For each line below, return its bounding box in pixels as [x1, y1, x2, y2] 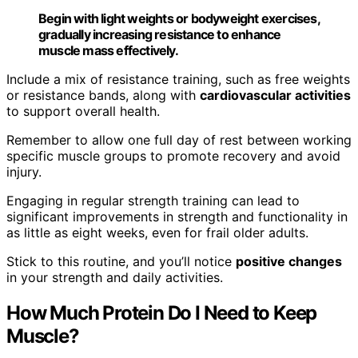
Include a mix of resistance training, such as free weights [6, 70, 350, 87]
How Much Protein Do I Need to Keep [6, 300, 317, 324]
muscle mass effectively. [38, 42, 178, 58]
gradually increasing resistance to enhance [38, 26, 281, 42]
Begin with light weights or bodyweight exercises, [38, 10, 320, 26]
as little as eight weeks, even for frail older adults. [6, 224, 308, 241]
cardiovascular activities [200, 86, 351, 103]
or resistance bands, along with [6, 86, 200, 103]
